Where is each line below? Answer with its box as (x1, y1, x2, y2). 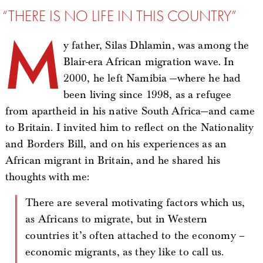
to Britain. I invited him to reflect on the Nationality (5, 121, 254, 134)
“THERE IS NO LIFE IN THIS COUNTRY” (2, 8, 237, 25)
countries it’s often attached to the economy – (25, 229, 245, 242)
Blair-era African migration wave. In (63, 55, 235, 69)
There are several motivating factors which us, (25, 196, 33, 210)
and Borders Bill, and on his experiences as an (5, 137, 227, 151)
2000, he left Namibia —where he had (63, 72, 241, 85)
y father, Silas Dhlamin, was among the (63, 39, 249, 52)
